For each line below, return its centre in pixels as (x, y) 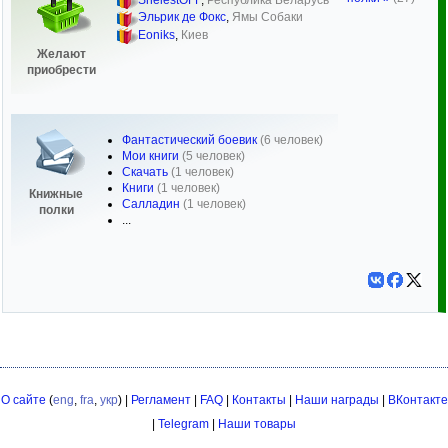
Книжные (56, 194)
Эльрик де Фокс (182, 17)
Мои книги (150, 156)
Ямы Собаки (267, 17)
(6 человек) (291, 140)
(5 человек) (213, 156)
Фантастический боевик (189, 140)
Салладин (151, 204)
